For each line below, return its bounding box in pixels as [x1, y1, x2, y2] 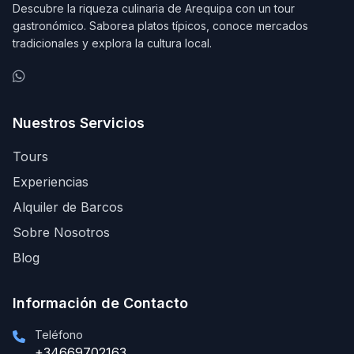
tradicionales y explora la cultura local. [13, 36, 212, 51]
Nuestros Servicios [13, 115, 145, 132]
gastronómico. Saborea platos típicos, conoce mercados [13, 19, 308, 33]
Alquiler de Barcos [13, 199, 123, 216]
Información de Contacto [13, 295, 188, 312]
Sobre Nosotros [13, 224, 110, 241]
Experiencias [13, 174, 88, 190]
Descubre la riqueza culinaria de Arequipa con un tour [13, 2, 295, 16]
